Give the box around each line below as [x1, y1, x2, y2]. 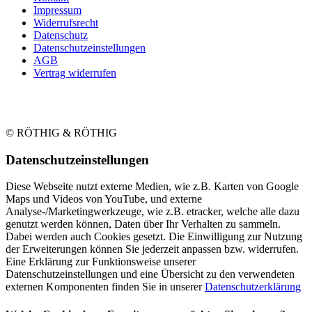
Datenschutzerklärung [205, 281, 301, 293]
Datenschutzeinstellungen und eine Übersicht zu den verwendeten [6, 268, 295, 281]
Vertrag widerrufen [33, 66, 116, 79]
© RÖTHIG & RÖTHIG [6, 126, 117, 139]
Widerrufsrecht [33, 16, 98, 29]
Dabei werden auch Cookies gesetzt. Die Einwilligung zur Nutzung [6, 231, 302, 243]
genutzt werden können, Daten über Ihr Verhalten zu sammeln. [6, 218, 281, 231]
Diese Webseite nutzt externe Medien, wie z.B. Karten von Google [6, 180, 299, 193]
